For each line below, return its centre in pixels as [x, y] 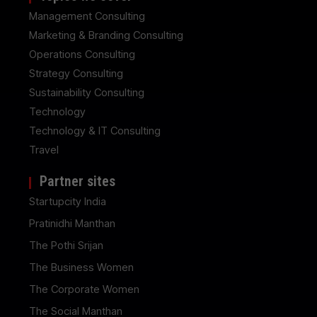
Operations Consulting [82, 54]
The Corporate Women [85, 289]
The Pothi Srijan [67, 246]
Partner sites [78, 181]
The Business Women [82, 267]
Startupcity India [68, 202]
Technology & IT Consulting [95, 131]
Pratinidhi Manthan [73, 224]
